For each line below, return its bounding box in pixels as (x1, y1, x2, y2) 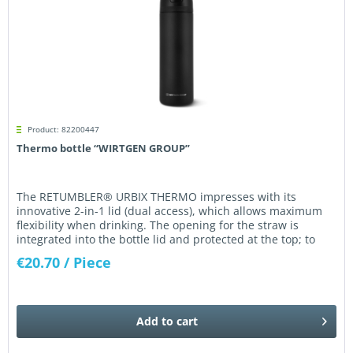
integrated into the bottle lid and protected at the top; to (17, 232, 316, 247)
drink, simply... (17, 246, 95, 262)
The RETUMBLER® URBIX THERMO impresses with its (17, 189, 297, 205)
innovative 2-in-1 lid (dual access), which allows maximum (17, 203, 323, 219)
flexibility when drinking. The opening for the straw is (17, 217, 299, 233)
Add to (136, 313, 174, 329)
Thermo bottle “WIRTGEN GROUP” (17, 141, 191, 156)
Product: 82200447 (28, 124, 100, 136)
